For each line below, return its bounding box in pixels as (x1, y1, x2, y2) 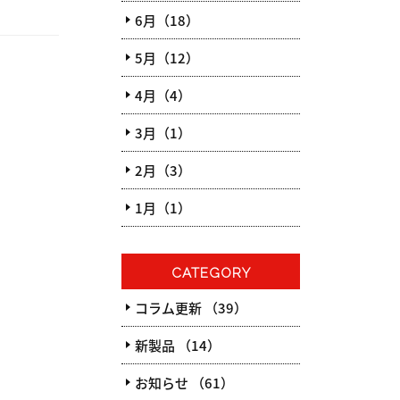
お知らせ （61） (135, 373, 234, 392)
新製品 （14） (135, 336, 221, 354)
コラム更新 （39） (135, 298, 247, 317)
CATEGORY (171, 265, 251, 281)
